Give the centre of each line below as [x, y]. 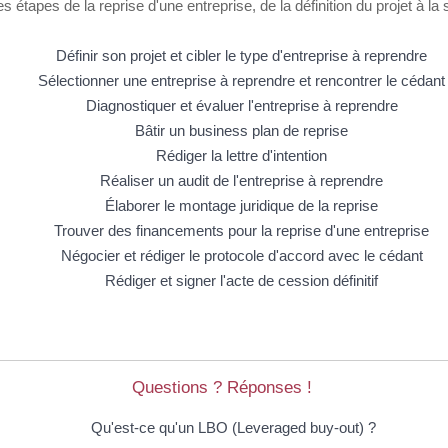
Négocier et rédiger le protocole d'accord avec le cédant [241, 255]
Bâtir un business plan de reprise [241, 130]
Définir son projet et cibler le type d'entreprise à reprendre [241, 55]
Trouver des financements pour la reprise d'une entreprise [241, 230]
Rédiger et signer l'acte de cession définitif [241, 280]
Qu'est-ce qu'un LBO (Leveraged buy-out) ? [233, 428]
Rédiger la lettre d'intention [241, 155]
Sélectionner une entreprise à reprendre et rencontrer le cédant [241, 80]
